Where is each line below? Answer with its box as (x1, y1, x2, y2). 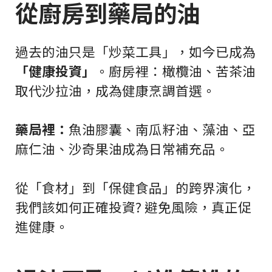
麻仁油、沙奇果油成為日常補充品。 (15, 139, 229, 158)
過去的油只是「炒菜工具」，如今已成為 (15, 42, 256, 61)
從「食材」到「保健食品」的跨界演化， (15, 178, 256, 197)
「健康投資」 (15, 61, 95, 81)
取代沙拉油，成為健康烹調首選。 (15, 81, 216, 100)
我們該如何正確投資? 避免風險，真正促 (15, 197, 251, 217)
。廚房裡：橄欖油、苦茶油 (95, 61, 256, 81)
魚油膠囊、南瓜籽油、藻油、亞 (69, 120, 256, 139)
